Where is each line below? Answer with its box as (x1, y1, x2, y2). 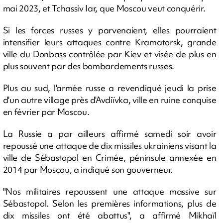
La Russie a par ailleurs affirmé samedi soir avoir (2, 128, 217, 139)
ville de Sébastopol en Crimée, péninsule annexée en (2, 152, 217, 163)
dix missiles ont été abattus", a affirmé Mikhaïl (2, 210, 217, 221)
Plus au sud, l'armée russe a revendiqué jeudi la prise (2, 82, 217, 94)
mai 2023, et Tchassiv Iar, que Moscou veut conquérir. (2, 2, 206, 14)
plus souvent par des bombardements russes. (2, 60, 175, 72)
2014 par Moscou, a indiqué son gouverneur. (2, 164, 173, 175)
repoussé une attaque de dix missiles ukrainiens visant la (2, 140, 217, 151)
